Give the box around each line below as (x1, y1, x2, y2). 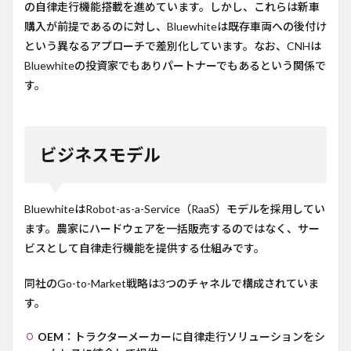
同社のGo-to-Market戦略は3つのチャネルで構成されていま (24, 277, 319, 291)
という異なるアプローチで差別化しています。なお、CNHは (24, 39, 321, 53)
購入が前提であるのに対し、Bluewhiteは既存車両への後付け (24, 20, 327, 34)
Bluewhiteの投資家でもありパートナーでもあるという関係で (24, 59, 326, 73)
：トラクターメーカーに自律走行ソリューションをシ (63, 330, 325, 344)
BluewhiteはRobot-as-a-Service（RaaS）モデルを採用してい (24, 202, 325, 216)
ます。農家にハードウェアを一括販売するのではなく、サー (24, 222, 320, 236)
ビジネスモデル (40, 144, 161, 166)
